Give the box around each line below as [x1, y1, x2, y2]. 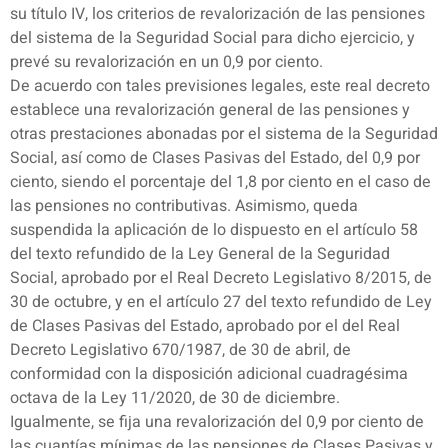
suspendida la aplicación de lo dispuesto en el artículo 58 [10, 218, 418, 243]
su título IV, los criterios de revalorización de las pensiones [10, 2, 425, 27]
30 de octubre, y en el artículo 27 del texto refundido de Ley [10, 290, 432, 315]
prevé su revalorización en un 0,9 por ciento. [10, 50, 323, 75]
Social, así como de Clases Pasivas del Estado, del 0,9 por [10, 146, 420, 171]
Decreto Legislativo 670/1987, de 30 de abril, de [10, 338, 351, 363]
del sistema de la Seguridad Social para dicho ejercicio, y [10, 26, 415, 51]
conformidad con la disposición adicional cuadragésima [10, 362, 408, 387]
